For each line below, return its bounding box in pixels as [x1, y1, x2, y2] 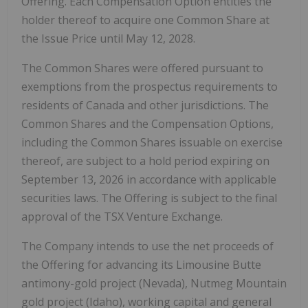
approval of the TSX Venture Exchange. [21, 208, 223, 224]
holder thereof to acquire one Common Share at [21, 12, 269, 27]
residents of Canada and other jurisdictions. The [21, 97, 269, 113]
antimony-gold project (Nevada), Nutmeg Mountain [21, 275, 287, 291]
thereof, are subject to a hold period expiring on [21, 153, 269, 168]
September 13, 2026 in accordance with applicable [21, 171, 276, 187]
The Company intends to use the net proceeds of [21, 238, 274, 254]
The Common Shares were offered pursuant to [21, 60, 263, 76]
